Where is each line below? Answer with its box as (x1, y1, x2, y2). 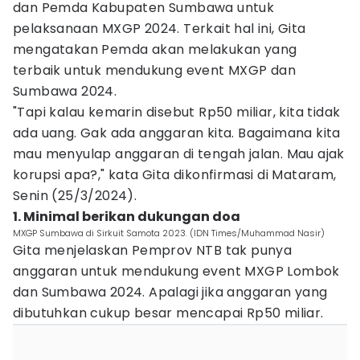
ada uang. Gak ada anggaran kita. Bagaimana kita (13, 124, 341, 142)
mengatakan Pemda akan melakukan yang (13, 40, 297, 59)
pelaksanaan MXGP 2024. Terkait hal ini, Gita (13, 19, 306, 38)
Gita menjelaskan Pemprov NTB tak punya (13, 241, 292, 260)
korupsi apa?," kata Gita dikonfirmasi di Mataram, (13, 166, 337, 184)
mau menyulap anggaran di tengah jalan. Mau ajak (13, 145, 345, 163)
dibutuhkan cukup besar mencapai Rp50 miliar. (13, 304, 324, 322)
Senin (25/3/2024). (13, 186, 137, 205)
